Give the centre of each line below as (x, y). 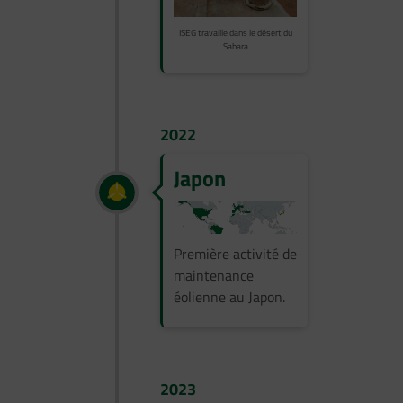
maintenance (214, 276)
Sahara (235, 47)
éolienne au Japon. (229, 297)
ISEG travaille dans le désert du (235, 33)
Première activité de (235, 254)
